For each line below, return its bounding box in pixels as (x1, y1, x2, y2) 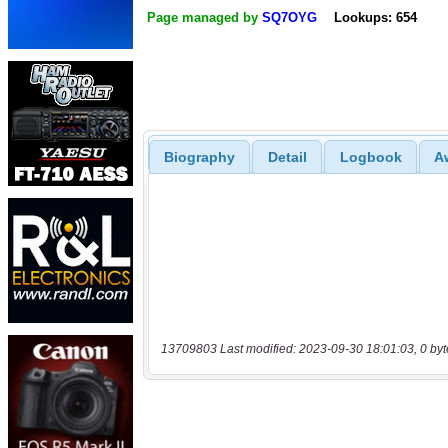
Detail (267, 148, 307, 165)
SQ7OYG (262, 10, 317, 26)
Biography (163, 148, 235, 165)
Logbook (339, 148, 402, 165)
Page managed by (147, 10, 262, 26)
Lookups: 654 (333, 10, 417, 26)
